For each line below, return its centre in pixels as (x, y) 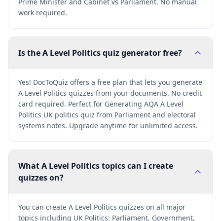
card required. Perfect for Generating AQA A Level (101, 104)
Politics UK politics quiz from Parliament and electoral (107, 115)
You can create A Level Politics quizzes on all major (102, 207)
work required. (43, 13)
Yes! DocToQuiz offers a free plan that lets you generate (110, 82)
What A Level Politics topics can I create (96, 166)
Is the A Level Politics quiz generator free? (100, 53)
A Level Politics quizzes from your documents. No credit (110, 93)
